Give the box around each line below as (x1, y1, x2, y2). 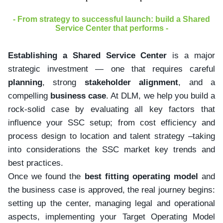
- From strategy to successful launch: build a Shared (13, 14, 210, 23)
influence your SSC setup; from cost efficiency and (8, 117, 215, 127)
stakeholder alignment (84, 77, 179, 87)
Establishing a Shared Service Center (8, 50, 167, 60)
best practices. (8, 158, 63, 168)
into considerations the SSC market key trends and (8, 144, 215, 154)
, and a (178, 77, 216, 87)
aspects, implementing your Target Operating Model (8, 212, 215, 222)
